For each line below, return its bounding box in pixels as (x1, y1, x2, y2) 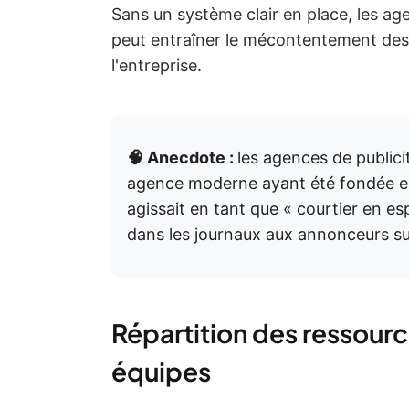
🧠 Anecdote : (127, 148, 237, 168)
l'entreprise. (111, 56, 202, 76)
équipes (111, 355, 211, 388)
